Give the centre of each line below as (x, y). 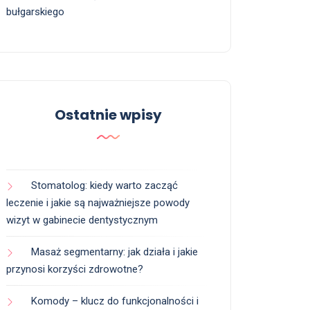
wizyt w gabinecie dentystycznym (82, 220)
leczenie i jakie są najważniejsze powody (98, 203)
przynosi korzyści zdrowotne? (75, 270)
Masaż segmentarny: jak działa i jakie (115, 252)
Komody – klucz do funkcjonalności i (115, 301)
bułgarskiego (35, 12)
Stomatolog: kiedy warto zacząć (104, 186)
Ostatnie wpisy (108, 115)
